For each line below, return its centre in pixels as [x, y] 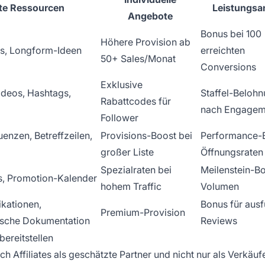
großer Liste [127, 152]
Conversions [228, 67]
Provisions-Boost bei [146, 136]
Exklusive [122, 85]
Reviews [219, 221]
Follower [119, 118]
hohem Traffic [131, 187]
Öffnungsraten [232, 152]
